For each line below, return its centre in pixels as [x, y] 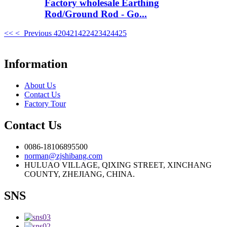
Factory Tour [45, 104]
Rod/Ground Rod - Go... [96, 14]
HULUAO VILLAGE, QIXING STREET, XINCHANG [118, 165]
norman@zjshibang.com [63, 156]
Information [36, 64]
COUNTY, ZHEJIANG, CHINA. [80, 174]
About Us [40, 86]
